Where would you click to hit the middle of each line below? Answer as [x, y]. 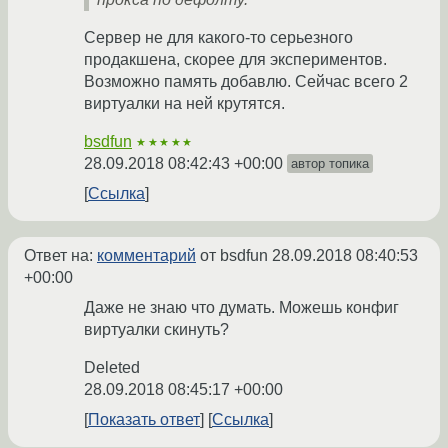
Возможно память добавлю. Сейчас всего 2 [246, 82]
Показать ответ [144, 420]
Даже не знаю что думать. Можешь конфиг [241, 308]
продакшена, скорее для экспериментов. [235, 60]
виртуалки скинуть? [156, 330]
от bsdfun [234, 256]
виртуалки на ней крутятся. [184, 104]
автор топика [330, 164]
